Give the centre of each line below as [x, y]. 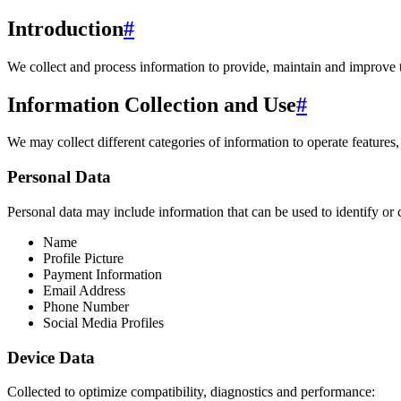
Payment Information [102, 274]
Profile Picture [83, 258]
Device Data [51, 357]
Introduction [65, 28]
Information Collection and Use [152, 104]
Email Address [84, 290]
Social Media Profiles [103, 322]
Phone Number [86, 306]
